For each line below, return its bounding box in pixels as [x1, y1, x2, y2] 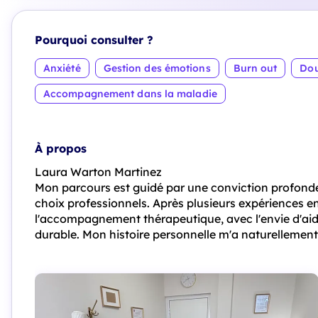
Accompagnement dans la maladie [43, 87, 217, 100]
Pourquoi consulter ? [35, 33, 153, 47]
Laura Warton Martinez [35, 165, 162, 179]
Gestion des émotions [103, 62, 211, 75]
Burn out [233, 62, 278, 75]
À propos [35, 141, 87, 155]
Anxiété [43, 62, 81, 75]
